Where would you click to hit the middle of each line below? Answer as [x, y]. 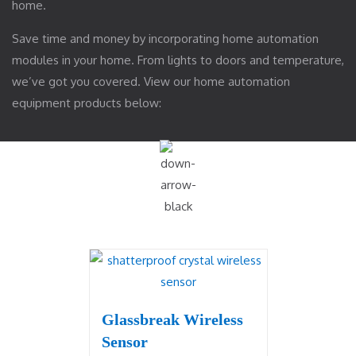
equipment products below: [87, 103]
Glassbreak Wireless [172, 319]
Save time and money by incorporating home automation [165, 39]
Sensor [124, 342]
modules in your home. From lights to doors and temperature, [178, 60]
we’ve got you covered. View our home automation [151, 81]
